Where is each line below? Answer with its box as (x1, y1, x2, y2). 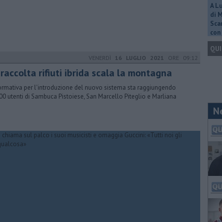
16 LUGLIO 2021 (115, 54, 164, 61)
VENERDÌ (89, 54, 115, 61)
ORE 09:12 (164, 54, 198, 61)
